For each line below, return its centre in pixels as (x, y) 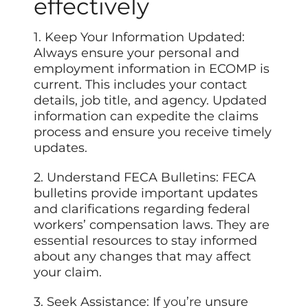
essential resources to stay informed (146, 241)
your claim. (68, 273)
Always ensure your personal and (137, 53)
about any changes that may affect (143, 257)
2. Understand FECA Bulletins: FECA (145, 178)
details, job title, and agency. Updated (151, 101)
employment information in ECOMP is (152, 69)
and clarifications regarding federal (142, 209)
